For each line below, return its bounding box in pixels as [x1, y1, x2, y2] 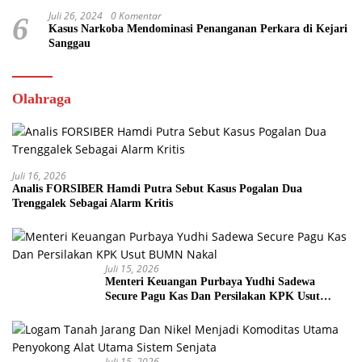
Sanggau [48, 37, 90, 49]
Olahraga [12, 90, 71, 107]
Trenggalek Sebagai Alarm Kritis [12, 197, 173, 209]
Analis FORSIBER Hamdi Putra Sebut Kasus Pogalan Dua [12, 183, 302, 195]
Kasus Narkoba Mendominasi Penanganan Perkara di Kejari [48, 23, 347, 35]
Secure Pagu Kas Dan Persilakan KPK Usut [105, 290, 320, 302]
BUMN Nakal [105, 305, 171, 317]
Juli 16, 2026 [12, 169, 66, 183]
